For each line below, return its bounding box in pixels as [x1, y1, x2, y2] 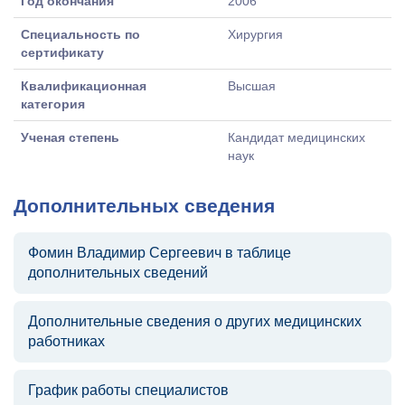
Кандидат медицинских [228, 130, 365, 145]
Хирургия [228, 27, 283, 42]
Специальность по [21, 27, 140, 42]
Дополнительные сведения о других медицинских [28, 314, 362, 329]
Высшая [228, 79, 276, 93]
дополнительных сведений [28, 265, 208, 280]
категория [21, 97, 85, 111]
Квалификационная [21, 79, 146, 93]
